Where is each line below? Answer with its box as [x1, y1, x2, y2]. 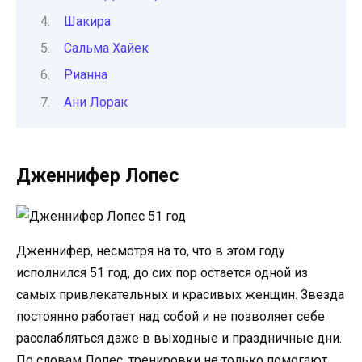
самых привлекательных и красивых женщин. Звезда [16, 286, 344, 302]
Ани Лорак [64, 94, 128, 110]
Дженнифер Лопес [16, 164, 179, 187]
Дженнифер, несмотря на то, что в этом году [16, 242, 285, 259]
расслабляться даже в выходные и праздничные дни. [16, 330, 342, 346]
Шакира [64, 13, 111, 29]
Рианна [64, 67, 107, 83]
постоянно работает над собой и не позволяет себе [16, 308, 325, 324]
